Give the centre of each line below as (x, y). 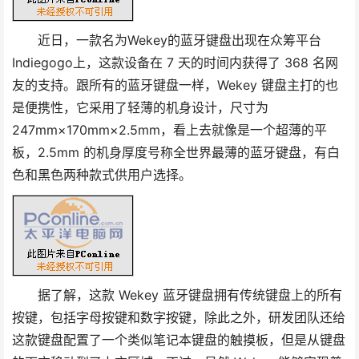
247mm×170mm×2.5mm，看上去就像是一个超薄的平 (169, 130)
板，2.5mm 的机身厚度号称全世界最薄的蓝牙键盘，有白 (176, 153)
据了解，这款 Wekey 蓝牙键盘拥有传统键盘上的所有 (177, 295)
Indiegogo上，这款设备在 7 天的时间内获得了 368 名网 (175, 63)
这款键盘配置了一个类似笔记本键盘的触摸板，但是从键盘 (179, 340)
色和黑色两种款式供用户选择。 (102, 175)
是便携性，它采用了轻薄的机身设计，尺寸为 (140, 108)
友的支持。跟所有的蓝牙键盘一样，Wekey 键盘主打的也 (175, 85)
